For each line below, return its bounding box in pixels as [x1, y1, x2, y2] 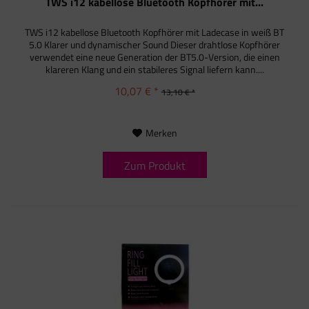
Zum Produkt [123, 157, 186, 175]
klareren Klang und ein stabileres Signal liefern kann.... [45, 62, 264, 77]
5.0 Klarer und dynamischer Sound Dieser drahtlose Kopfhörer [29, 37, 281, 52]
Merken [145, 126, 177, 141]
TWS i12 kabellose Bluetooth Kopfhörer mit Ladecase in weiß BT [25, 25, 285, 40]
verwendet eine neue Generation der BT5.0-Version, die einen [29, 50, 280, 65]
